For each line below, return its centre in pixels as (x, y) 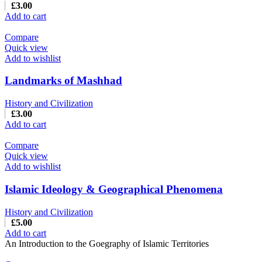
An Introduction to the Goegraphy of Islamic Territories (107, 243)
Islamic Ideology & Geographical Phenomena (114, 189)
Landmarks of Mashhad (63, 81)
